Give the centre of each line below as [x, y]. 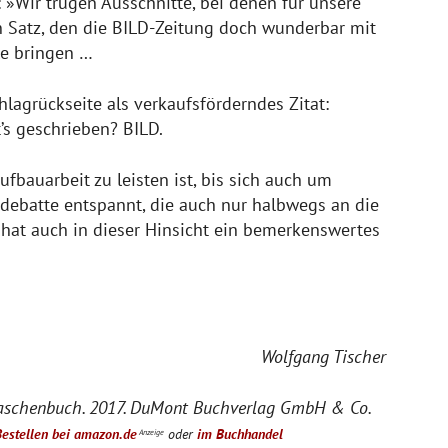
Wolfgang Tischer [323, 356]
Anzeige [150, 432]
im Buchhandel [240, 433]
